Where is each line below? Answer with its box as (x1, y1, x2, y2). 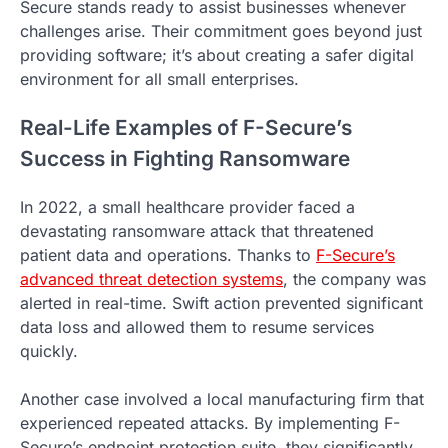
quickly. (20, 340, 78, 361)
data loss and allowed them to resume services (20, 316, 374, 337)
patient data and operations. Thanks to (20, 244, 316, 265)
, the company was (283, 268, 426, 289)
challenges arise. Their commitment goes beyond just (20, 20, 422, 41)
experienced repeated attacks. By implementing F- (20, 412, 400, 433)
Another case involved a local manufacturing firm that (20, 388, 424, 409)
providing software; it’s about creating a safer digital (20, 44, 414, 65)
